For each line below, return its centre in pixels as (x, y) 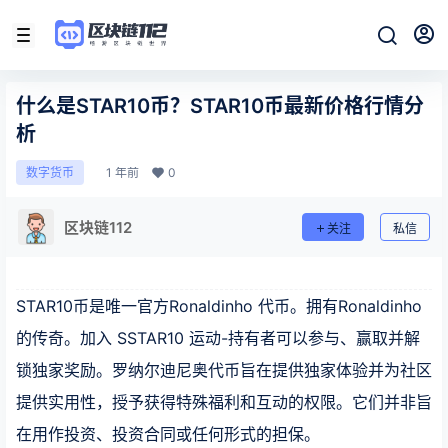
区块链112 (98, 227)
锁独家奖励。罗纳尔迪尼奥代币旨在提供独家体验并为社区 (224, 370)
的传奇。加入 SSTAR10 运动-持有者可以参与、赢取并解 (218, 338)
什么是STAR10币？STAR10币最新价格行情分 (220, 106)
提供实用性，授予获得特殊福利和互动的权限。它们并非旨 (224, 402)
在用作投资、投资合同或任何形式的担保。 (168, 434)
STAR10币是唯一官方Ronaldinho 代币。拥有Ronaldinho (219, 306)
